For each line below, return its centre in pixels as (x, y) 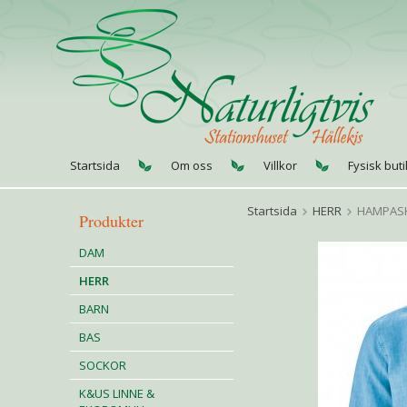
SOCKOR (103, 365)
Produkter (111, 221)
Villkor (280, 165)
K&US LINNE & (117, 393)
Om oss (192, 165)
